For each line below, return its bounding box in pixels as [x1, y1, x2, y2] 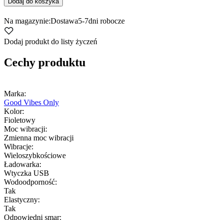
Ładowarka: [4, 160, 41, 168]
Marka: [4, 89, 26, 98]
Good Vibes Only [4, 98, 59, 107]
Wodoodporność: [4, 177, 57, 186]
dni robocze [88, 16, 125, 25]
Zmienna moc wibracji [4, 133, 74, 142]
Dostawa [51, 16, 78, 25]
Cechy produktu [4, 55, 85, 69]
